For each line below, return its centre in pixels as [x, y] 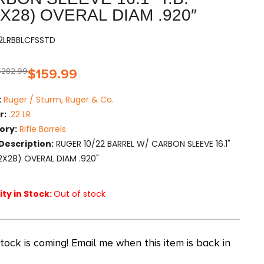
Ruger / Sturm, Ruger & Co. [59, 100]
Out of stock [80, 194]
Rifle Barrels [43, 129]
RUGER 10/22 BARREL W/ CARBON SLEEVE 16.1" [142, 144]
